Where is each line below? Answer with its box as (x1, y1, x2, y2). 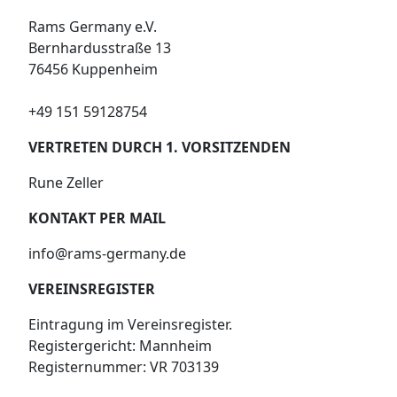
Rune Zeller (28, 172, 104, 192)
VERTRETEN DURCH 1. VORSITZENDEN (28, 136, 291, 157)
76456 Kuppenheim (28, 58, 158, 79)
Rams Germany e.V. (28, 16, 157, 36)
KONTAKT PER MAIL (28, 207, 166, 228)
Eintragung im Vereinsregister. (28, 314, 232, 334)
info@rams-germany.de (28, 243, 186, 263)
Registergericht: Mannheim (28, 335, 212, 355)
